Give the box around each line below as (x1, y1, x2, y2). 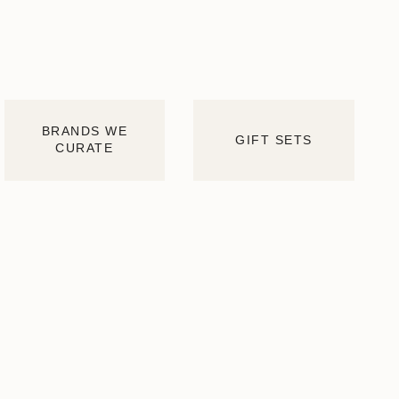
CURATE (55, 141, 114, 156)
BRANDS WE (41, 124, 128, 139)
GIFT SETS (235, 132, 313, 147)
